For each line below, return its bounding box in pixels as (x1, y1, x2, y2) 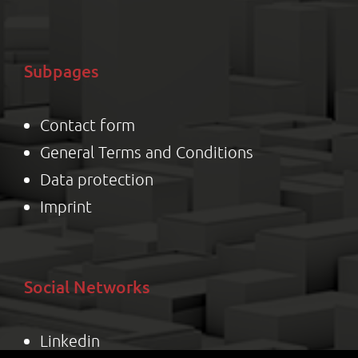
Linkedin (39, 330, 100, 350)
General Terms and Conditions (39, 141, 253, 161)
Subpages (23, 59, 99, 82)
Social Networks (23, 275, 150, 297)
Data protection (39, 169, 153, 189)
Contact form (39, 114, 135, 134)
